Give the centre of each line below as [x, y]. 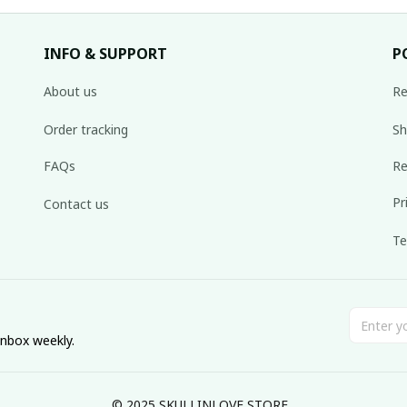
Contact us [76, 204]
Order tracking [86, 130]
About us [70, 92]
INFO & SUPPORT [105, 53]
